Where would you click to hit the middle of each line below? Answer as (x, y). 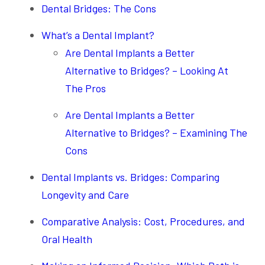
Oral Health (67, 239)
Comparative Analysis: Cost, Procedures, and (143, 221)
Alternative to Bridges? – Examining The (156, 132)
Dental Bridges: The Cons (99, 8)
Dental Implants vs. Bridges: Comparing (130, 177)
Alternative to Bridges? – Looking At (147, 70)
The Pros (85, 88)
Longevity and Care (85, 195)
